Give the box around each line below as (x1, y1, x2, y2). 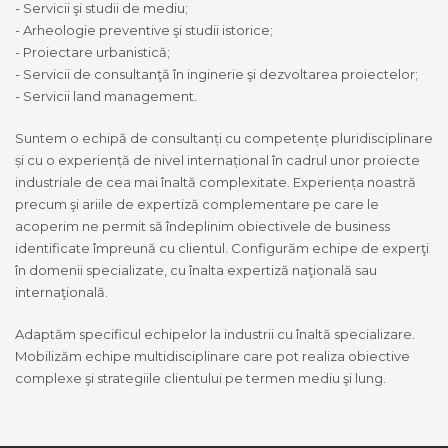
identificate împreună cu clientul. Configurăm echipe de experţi (15, 239, 429, 256)
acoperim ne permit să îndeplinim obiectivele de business (15, 217, 390, 234)
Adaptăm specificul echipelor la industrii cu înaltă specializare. (15, 325, 415, 342)
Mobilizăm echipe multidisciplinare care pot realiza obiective (15, 347, 410, 364)
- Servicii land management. (15, 87, 197, 104)
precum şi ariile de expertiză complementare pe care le (15, 195, 379, 212)
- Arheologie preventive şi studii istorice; (15, 21, 273, 38)
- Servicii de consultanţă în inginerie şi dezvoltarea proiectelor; (15, 65, 418, 82)
